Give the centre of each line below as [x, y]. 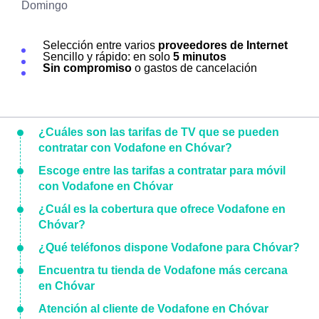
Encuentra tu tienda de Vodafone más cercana [163, 270]
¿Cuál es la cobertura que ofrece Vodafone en [162, 209]
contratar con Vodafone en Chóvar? [135, 148]
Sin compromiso [87, 68]
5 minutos [200, 57]
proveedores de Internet [223, 45]
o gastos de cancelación [194, 68]
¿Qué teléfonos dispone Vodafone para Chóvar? [169, 247]
